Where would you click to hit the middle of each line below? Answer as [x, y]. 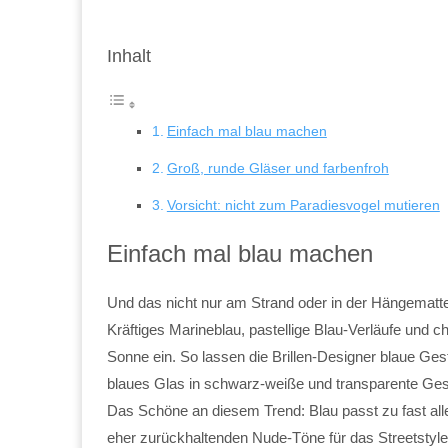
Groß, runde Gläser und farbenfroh [277, 167]
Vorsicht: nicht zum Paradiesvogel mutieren [303, 204]
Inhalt [129, 55]
